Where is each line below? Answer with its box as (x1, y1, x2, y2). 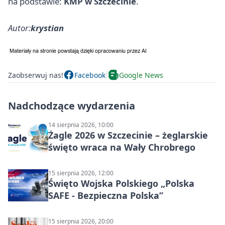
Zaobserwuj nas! (8, 70, 63, 80)
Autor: (8, 22, 31, 34)
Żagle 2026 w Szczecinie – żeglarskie (48, 129, 208, 142)
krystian (31, 22, 64, 34)
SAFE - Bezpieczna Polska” (48, 189, 163, 202)
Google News (119, 70, 163, 80)
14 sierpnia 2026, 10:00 (48, 121, 114, 130)
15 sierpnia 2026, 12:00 (48, 169, 114, 178)
